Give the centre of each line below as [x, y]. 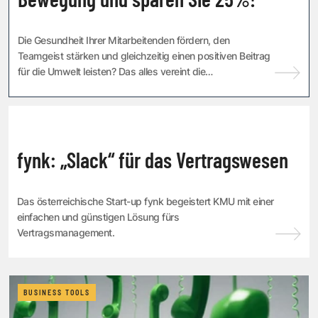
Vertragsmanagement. [66, 233]
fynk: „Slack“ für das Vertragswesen [153, 160]
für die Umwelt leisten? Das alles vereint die [112, 72]
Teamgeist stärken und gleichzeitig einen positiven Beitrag [144, 56]
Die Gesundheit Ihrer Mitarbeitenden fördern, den [124, 40]
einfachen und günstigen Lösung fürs [98, 217]
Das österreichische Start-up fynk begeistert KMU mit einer [146, 202]
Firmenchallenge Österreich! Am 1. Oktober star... [124, 87]
